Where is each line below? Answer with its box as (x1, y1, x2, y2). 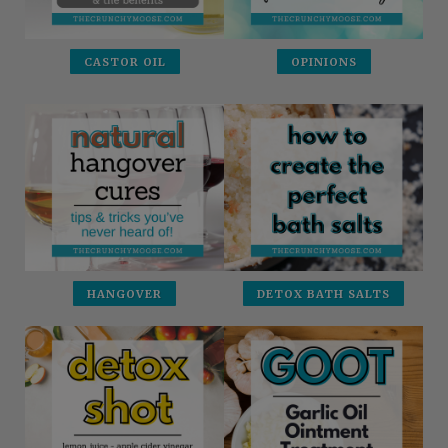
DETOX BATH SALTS (257, 287, 390, 302)
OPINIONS (290, 55, 357, 70)
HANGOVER (87, 287, 162, 302)
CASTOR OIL (83, 55, 166, 70)
